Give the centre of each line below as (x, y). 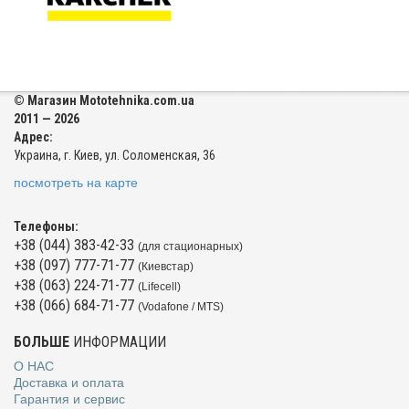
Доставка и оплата (69, 382)
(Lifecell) (159, 286)
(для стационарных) (190, 246)
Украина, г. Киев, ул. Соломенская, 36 (115, 155)
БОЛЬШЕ (42, 341)
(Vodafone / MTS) (181, 306)
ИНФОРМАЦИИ (118, 341)
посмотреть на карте (76, 182)
